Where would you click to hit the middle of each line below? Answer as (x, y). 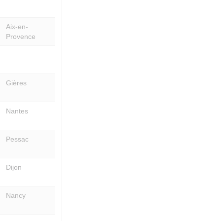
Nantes (17, 111)
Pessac (17, 139)
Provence (21, 36)
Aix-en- (17, 26)
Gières (16, 83)
